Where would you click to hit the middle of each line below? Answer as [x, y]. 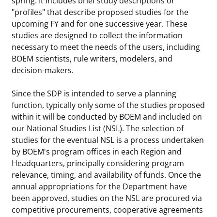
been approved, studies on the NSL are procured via [107, 198]
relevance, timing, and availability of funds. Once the [106, 175]
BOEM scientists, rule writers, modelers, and [92, 58]
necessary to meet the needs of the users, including [106, 47]
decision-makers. [43, 70]
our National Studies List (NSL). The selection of [98, 128]
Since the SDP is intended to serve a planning [94, 93]
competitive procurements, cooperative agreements [107, 209]
